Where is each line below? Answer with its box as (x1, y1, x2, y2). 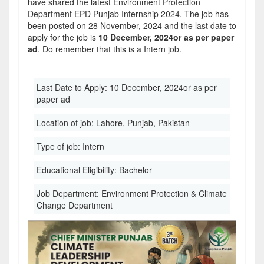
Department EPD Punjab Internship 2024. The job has (28, 8, 229, 19)
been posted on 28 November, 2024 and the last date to (28, 19, 236, 31)
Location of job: (37, 117, 96, 128)
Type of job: (37, 140, 82, 152)
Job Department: (37, 187, 101, 199)
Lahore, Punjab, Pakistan (96, 117, 190, 128)
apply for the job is (28, 31, 98, 43)
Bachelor (119, 164, 152, 176)
